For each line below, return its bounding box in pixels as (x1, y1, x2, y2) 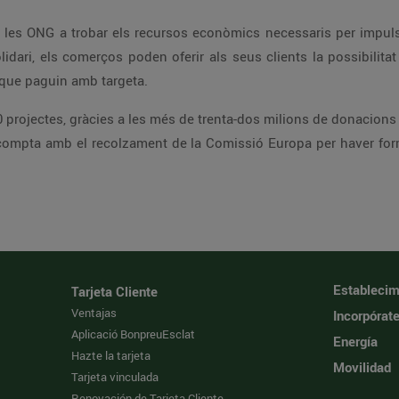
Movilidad (332, 358, 391, 376)
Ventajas (71, 305, 118, 321)
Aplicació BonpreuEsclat (71, 326, 196, 342)
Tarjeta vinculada (71, 369, 159, 385)
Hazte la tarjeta (71, 347, 151, 363)
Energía (332, 332, 378, 350)
